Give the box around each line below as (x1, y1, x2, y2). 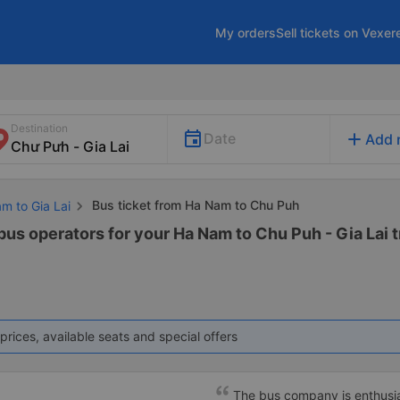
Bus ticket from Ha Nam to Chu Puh (88, 197, 299, 212)
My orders (215, 24, 276, 40)
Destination (11, 121, 68, 135)
